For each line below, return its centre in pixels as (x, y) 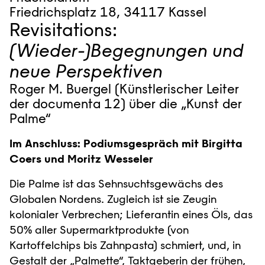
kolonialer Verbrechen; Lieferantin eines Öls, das (131, 214)
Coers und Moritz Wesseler (81, 159)
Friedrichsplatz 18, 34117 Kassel (108, 12)
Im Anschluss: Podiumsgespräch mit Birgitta (126, 143)
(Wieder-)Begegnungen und (127, 50)
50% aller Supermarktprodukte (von (99, 230)
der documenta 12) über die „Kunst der (126, 104)
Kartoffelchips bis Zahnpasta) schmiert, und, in (125, 245)
